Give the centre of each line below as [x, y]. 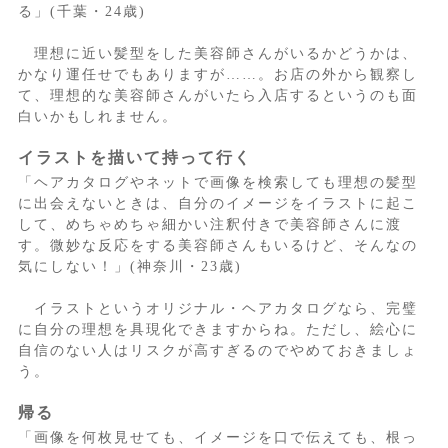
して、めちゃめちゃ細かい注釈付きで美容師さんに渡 [209, 225]
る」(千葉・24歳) [81, 12]
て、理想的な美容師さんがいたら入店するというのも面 [217, 96]
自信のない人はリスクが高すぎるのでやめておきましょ [217, 351]
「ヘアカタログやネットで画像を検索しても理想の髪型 [217, 183]
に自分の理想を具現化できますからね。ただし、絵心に [217, 330]
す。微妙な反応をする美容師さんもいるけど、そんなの [217, 246]
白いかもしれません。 [97, 117]
